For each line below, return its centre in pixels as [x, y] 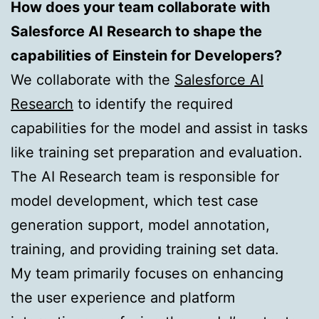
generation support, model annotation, [140, 225]
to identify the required [153, 104]
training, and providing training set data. [145, 249]
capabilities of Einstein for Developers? [146, 55]
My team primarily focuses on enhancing [147, 273]
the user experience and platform [123, 297]
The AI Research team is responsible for [145, 176]
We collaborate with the [93, 79]
